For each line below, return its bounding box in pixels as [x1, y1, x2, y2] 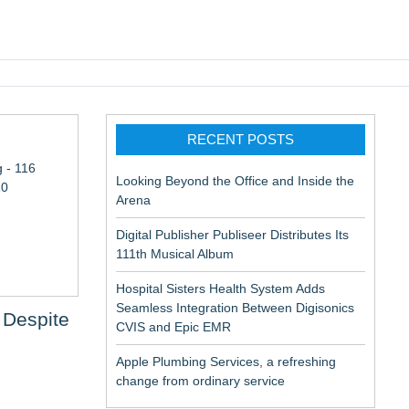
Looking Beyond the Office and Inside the [116, 173, 354, 188]
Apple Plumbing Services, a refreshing [116, 354, 336, 369]
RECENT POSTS [187, 131, 294, 147]
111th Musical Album [116, 246, 234, 261]
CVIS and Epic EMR [116, 320, 231, 334]
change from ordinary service [116, 373, 285, 388]
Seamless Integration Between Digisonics [116, 300, 354, 315]
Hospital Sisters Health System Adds [116, 281, 325, 296]
